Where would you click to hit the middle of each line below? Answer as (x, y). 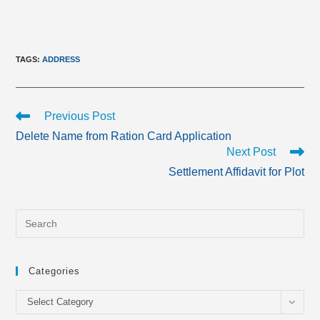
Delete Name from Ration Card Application (124, 136)
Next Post (251, 152)
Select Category (61, 302)
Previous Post (80, 116)
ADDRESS (61, 59)
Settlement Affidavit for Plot (236, 172)
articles (31, 142)
